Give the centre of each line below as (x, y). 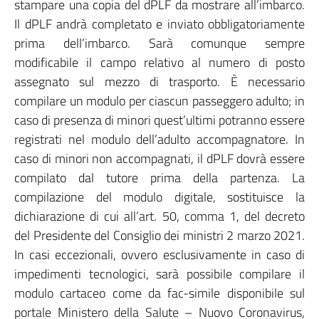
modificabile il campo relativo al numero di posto (159, 62)
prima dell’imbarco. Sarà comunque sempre (159, 43)
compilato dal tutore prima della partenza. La (159, 178)
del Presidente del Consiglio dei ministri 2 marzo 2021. (159, 235)
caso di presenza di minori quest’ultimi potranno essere (159, 120)
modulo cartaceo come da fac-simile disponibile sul (159, 293)
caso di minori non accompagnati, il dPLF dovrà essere (159, 158)
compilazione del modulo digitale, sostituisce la (159, 197)
